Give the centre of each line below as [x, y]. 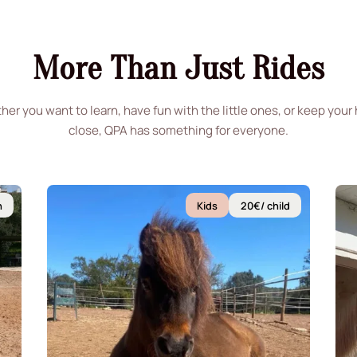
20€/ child [265, 205]
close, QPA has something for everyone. [178, 130]
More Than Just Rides [178, 68]
